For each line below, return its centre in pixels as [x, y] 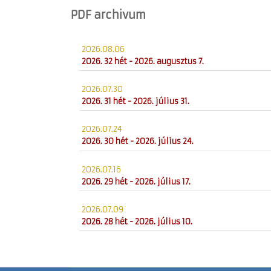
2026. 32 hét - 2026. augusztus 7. [143, 61]
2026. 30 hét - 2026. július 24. [138, 142]
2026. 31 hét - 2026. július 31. [136, 101]
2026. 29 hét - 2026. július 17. [136, 181]
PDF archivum [108, 15]
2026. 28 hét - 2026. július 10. [137, 222]
